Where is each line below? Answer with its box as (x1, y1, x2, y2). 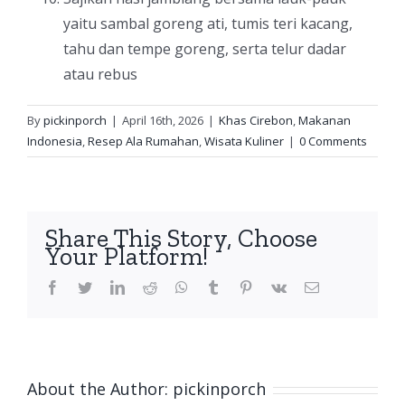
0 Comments (299, 133, 367, 149)
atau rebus (63, 64, 137, 84)
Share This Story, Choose (45, 223, 317, 253)
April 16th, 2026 (122, 112, 203, 128)
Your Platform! (45, 241, 208, 271)
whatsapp (187, 279, 241, 294)
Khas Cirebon (219, 112, 293, 128)
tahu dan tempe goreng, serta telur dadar (63, 39, 346, 59)
